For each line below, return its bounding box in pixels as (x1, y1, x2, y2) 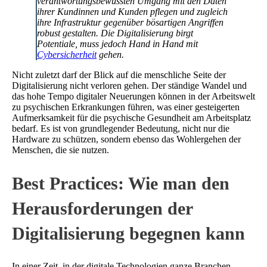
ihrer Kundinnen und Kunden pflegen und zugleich (37, 6, 228, 17)
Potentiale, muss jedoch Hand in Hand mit (37, 38, 198, 49)
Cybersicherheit (37, 49, 97, 60)
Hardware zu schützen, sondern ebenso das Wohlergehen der (12, 133, 241, 144)
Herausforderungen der (12, 198, 193, 218)
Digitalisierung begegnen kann (12, 223, 245, 243)
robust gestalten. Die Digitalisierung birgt (37, 27, 193, 38)
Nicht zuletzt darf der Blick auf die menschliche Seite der (12, 69, 226, 80)
